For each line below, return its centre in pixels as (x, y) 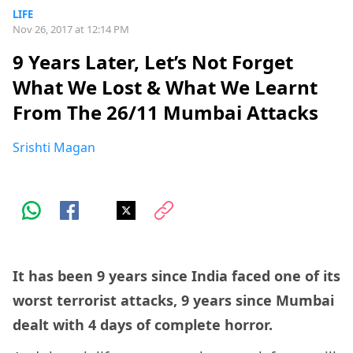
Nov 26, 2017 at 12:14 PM (71, 29)
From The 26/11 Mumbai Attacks (165, 113)
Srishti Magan (54, 148)
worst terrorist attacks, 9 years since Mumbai (173, 301)
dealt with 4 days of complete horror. (145, 325)
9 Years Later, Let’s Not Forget (153, 62)
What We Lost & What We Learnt (165, 87)
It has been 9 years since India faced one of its (176, 276)
